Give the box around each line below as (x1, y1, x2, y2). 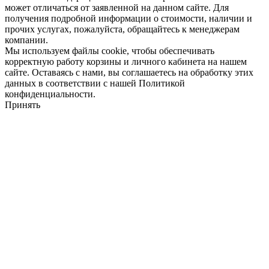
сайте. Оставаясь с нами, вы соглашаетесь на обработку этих (5, 67, 253, 77)
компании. (5, 34, 48, 45)
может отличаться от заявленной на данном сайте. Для (5, 2, 229, 13)
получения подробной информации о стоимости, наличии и (5, 13, 252, 23)
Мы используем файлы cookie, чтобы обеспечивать (5, 45, 214, 56)
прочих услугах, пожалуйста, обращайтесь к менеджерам (5, 23, 240, 34)
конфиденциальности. (5, 88, 95, 99)
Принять (5, 99, 40, 110)
